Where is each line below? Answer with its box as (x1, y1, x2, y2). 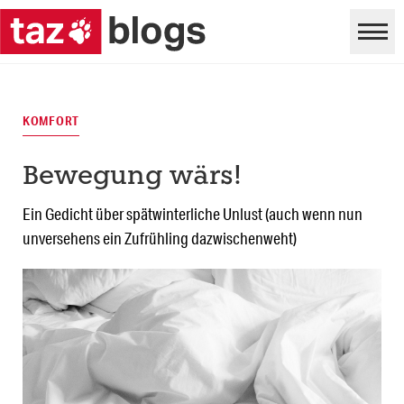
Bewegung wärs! (23, 164, 242, 191)
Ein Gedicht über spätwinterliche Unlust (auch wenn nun (23, 204, 363, 225)
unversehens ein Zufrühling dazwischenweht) (23, 228, 297, 249)
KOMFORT (23, 113, 80, 130)
